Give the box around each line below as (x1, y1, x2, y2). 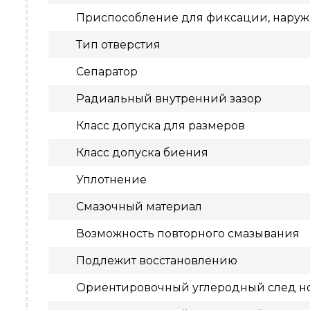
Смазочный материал (76, 200, 202, 213)
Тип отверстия (76, 38, 161, 51)
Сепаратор (76, 65, 138, 78)
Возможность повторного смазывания (76, 227, 300, 240)
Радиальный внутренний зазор (76, 92, 262, 105)
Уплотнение (76, 173, 147, 186)
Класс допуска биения (76, 146, 208, 159)
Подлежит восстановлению (76, 254, 237, 267)
